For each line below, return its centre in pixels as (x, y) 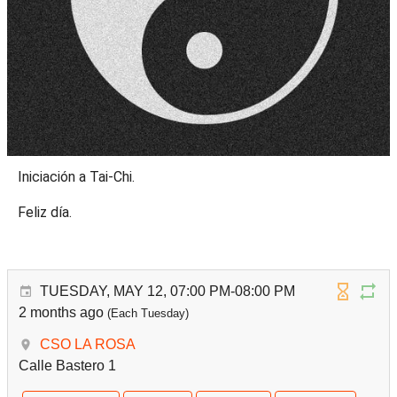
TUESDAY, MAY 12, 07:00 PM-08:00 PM (167, 291)
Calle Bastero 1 (67, 365)
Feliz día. (45, 212)
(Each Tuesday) (146, 313)
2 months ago (61, 312)
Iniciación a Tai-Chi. (76, 176)
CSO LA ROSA (88, 344)
